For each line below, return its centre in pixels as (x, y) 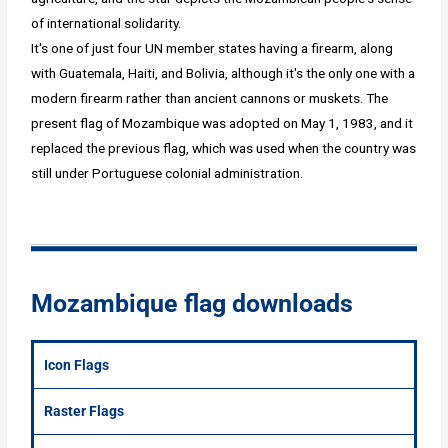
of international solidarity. (106, 23)
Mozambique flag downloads (192, 304)
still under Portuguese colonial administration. (167, 173)
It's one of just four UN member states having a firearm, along (212, 48)
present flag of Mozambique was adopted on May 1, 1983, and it (222, 123)
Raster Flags (84, 411)
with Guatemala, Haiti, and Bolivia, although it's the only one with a (223, 73)
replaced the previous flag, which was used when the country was (224, 148)
